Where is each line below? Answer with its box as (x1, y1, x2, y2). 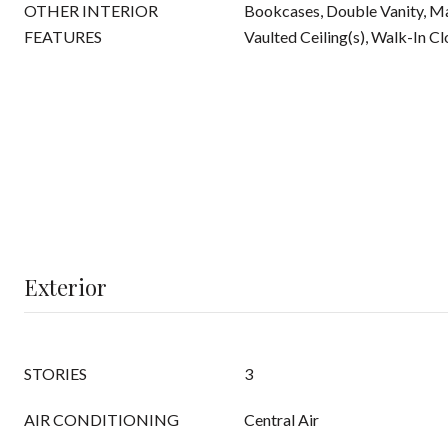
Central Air (244, 410, 319, 429)
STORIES (24, 364, 87, 383)
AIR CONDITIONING (24, 410, 179, 429)
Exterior (24, 272, 107, 302)
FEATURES (24, 27, 102, 46)
